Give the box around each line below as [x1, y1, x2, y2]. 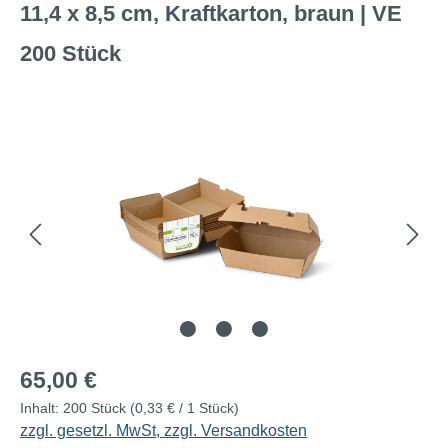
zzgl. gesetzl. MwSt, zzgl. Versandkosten [20, 421, 307, 439]
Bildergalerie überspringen [19, 123, 208, 141]
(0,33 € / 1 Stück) [130, 399, 239, 416]
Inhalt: [20, 399, 63, 416]
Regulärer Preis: [19, 364, 135, 382]
